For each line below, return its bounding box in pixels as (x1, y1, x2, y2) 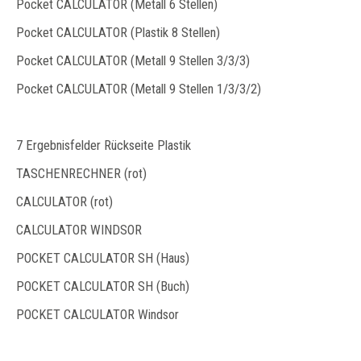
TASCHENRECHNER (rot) (16, 166, 147, 181)
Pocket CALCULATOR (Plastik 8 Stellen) (16, 25, 220, 40)
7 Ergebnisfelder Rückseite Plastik (16, 138, 191, 153)
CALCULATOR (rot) (16, 194, 113, 210)
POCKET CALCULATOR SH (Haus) (16, 251, 189, 266)
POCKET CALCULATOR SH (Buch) (16, 279, 189, 294)
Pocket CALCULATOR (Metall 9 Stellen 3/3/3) (16, 53, 250, 68)
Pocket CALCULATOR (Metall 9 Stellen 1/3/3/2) (16, 81, 261, 97)
